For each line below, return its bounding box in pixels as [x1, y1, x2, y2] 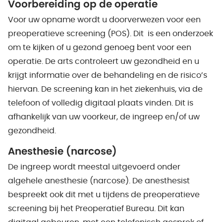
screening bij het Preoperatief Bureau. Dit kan [8, 205, 184, 213]
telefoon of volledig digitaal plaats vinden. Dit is [8, 99, 193, 107]
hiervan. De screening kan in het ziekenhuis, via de [8, 85, 203, 93]
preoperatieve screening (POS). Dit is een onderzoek [8, 30, 213, 38]
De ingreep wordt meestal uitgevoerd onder [8, 163, 180, 171]
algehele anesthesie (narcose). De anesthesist [8, 177, 190, 185]
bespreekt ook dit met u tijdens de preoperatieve [8, 191, 200, 199]
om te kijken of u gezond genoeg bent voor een [8, 44, 191, 52]
